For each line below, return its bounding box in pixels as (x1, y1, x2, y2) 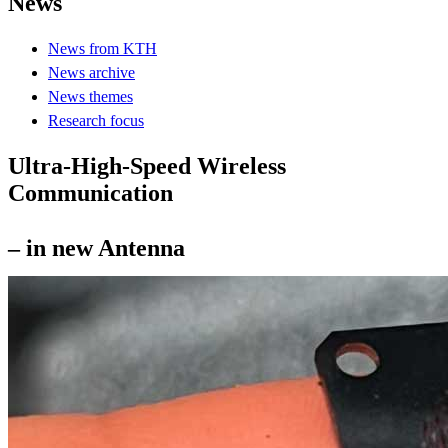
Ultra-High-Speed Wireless (8, 152, 286, 179)
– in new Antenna (8, 234, 185, 261)
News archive (48, 63, 135, 81)
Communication (8, 179, 173, 206)
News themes (48, 87, 133, 105)
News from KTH (48, 39, 157, 57)
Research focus (48, 111, 144, 129)
